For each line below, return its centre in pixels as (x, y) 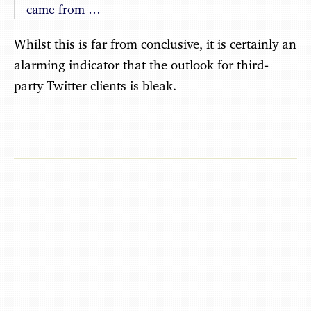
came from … (64, 9)
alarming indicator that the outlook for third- (141, 65)
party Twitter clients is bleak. (95, 85)
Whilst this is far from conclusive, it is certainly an (155, 44)
